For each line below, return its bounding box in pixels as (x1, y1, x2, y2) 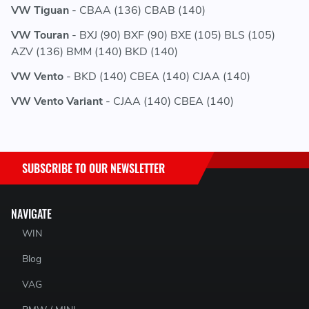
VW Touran (11, 28, 69, 43)
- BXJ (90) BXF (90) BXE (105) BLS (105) (69, 28, 275, 43)
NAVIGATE (11, 205, 52, 222)
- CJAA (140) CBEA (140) (103, 94, 234, 110)
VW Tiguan (11, 3, 69, 19)
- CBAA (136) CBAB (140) (69, 3, 206, 19)
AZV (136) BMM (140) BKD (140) (11, 44, 178, 60)
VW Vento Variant (11, 94, 103, 110)
